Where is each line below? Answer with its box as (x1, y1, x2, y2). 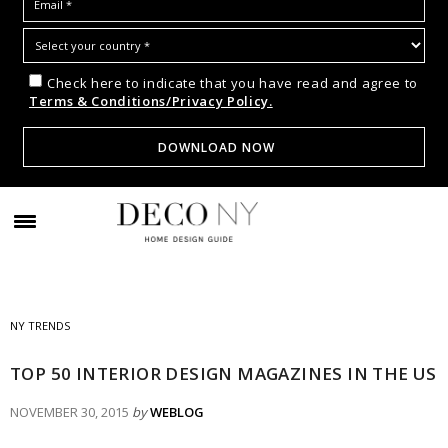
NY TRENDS (10, 318, 70, 334)
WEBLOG (150, 403, 204, 422)
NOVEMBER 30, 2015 (10, 403, 129, 422)
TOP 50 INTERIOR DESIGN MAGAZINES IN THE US (10, 362, 437, 386)
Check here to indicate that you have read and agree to (47, 74, 418, 93)
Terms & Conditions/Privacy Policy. (29, 92, 273, 111)
